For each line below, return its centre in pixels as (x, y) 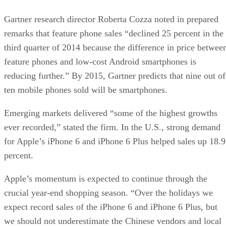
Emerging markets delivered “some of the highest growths (111, 113)
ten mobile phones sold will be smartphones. (86, 90)
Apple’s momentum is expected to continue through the (106, 178)
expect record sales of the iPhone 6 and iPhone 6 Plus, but (111, 207)
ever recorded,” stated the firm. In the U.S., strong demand (112, 127)
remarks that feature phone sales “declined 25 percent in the (114, 33)
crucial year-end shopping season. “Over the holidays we (108, 192)
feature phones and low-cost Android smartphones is (100, 61)
